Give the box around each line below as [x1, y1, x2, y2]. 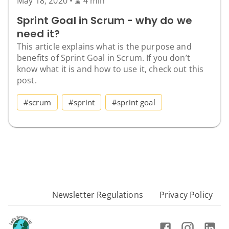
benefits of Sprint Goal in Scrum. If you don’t [17, 52, 190, 64]
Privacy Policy [159, 189, 213, 201]
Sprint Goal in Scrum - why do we [17, 13, 192, 28]
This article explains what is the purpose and [17, 41, 192, 53]
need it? [17, 27, 60, 41]
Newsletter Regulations [52, 189, 143, 201]
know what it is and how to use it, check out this [17, 63, 204, 75]
